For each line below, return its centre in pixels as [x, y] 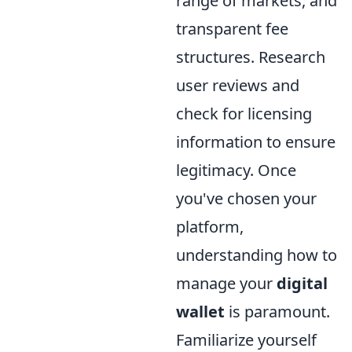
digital [302, 283]
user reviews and [238, 85]
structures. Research [251, 57]
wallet [200, 311]
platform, [210, 226]
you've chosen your [246, 198]
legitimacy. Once [236, 170]
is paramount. [277, 311]
